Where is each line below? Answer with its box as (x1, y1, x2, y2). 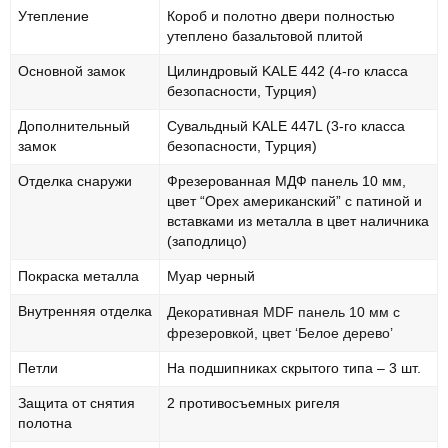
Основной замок (18, 63, 125, 79)
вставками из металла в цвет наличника (167, 213, 429, 229)
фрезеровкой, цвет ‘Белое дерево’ (167, 324, 393, 341)
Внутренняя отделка (18, 303, 152, 319)
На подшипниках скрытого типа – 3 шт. (167, 360, 421, 376)
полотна (18, 415, 72, 431)
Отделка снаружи (18, 173, 132, 189)
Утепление (18, 8, 89, 24)
